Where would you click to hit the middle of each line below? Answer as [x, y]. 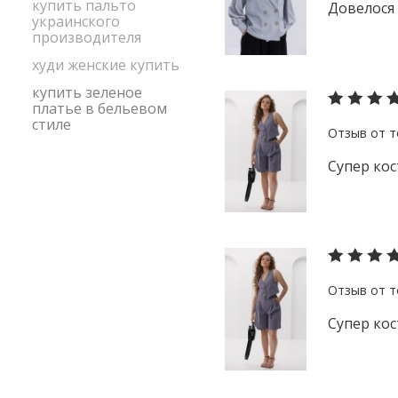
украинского [76, 21]
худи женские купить [106, 65]
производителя [87, 37]
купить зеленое [87, 92]
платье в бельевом [99, 108]
